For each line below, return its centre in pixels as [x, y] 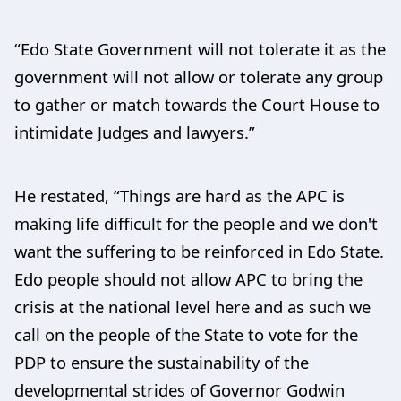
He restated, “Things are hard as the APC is [179, 195]
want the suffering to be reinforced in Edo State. [199, 251]
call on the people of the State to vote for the [186, 334]
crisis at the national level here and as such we [192, 306]
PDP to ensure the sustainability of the [162, 362]
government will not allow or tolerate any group [199, 76]
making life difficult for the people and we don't [196, 223]
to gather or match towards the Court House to [197, 104]
